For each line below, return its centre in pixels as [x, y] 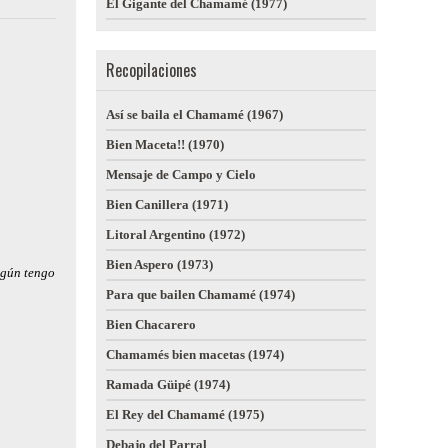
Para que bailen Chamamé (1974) [200, 294]
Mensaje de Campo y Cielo [181, 174]
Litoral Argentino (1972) [175, 234]
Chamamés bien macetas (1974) [195, 354]
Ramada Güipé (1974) [168, 384]
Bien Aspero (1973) [159, 264]
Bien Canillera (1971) [167, 204]
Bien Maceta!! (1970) [165, 144]
